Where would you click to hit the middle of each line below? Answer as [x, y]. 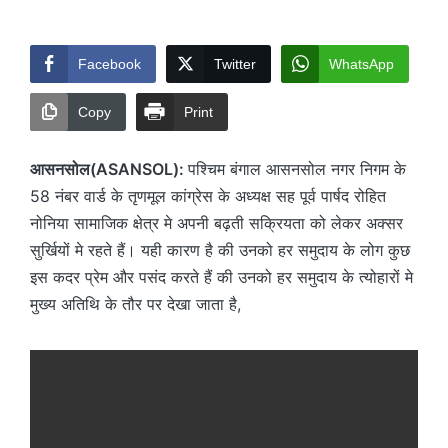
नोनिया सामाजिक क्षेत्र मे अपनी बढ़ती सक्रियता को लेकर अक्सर [216, 222]
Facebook [109, 63]
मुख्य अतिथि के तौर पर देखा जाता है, [135, 303]
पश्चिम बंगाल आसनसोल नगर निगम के [297, 168]
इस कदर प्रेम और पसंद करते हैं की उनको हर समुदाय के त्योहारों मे [221, 276]
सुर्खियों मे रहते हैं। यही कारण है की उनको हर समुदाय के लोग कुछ [220, 249]
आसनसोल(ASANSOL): [109, 168]
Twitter [235, 63]
